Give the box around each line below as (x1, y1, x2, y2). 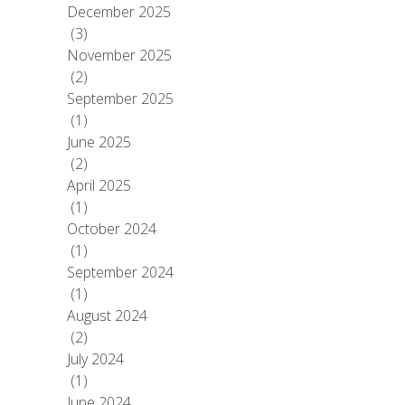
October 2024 (67, 219, 156, 240)
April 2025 (67, 175, 131, 196)
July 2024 (67, 349, 124, 370)
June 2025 (67, 132, 131, 153)
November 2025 (67, 45, 172, 66)
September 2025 (67, 89, 174, 109)
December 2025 (67, 2, 171, 23)
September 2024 (67, 262, 174, 283)
